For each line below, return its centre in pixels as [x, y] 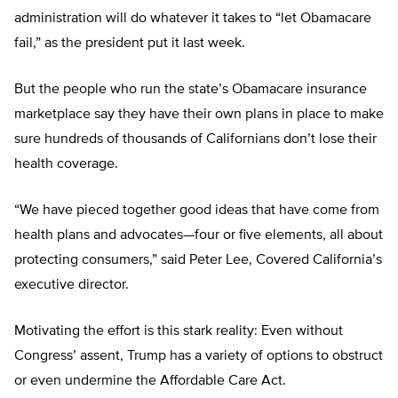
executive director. [72, 286]
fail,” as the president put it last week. [130, 44]
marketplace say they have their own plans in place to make [199, 115]
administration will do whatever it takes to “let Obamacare [193, 19]
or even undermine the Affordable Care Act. [150, 382]
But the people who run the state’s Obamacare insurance [191, 90]
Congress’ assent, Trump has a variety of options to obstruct [199, 357]
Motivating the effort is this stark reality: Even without [179, 332]
